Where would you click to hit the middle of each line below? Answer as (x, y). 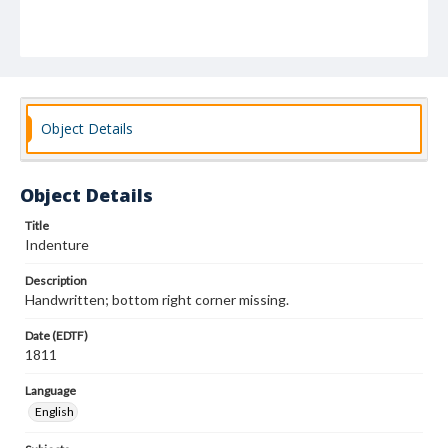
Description (56, 280)
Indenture (57, 244)
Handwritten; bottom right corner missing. (157, 299)
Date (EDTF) (56, 335)
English (54, 411)
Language (50, 390)
